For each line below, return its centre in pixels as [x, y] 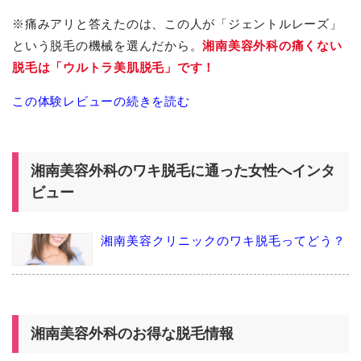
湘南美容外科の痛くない [272, 45]
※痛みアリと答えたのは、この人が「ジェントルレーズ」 [177, 23]
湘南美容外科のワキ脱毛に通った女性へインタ [183, 171]
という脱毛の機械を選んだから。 [108, 45]
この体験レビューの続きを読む [101, 102]
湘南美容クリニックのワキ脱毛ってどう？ [223, 241]
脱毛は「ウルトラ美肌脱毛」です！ [114, 67]
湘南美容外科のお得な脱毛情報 [132, 333]
